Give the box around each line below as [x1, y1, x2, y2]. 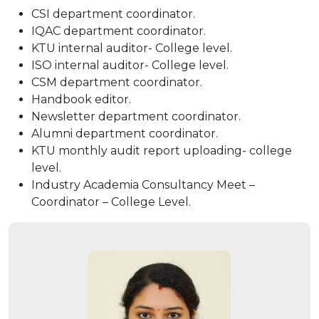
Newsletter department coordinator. [31, 110, 241, 123]
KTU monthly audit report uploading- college [31, 144, 292, 157]
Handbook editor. [31, 93, 131, 106]
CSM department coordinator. [31, 75, 202, 89]
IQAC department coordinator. [31, 24, 206, 38]
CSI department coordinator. [31, 7, 195, 21]
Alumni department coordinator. [31, 127, 218, 140]
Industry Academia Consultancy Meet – [31, 178, 255, 192]
